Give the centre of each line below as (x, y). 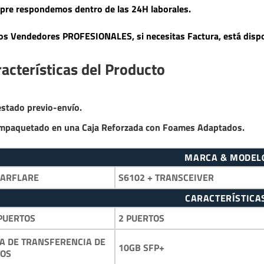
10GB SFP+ (141, 247)
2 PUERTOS (141, 218)
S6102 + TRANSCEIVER (166, 177)
